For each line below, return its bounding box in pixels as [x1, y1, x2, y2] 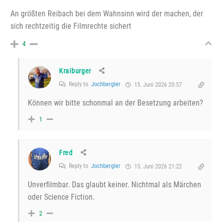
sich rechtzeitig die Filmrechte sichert [10, 21, 131, 31]
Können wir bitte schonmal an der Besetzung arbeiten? [28, 98, 203, 108]
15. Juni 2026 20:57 [133, 81, 182, 89]
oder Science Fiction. [28, 192, 95, 202]
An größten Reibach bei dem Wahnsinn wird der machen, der [10, 9, 203, 19]
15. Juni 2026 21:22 [133, 163, 182, 170]
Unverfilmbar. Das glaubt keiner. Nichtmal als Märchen [28, 180, 201, 190]
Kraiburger [59, 67, 91, 75]
